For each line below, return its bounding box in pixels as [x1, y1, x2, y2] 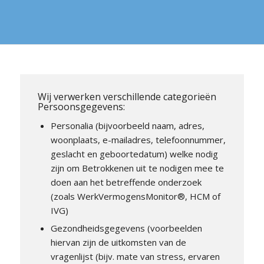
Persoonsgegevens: [37, 100, 125, 113]
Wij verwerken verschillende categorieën [37, 90, 216, 103]
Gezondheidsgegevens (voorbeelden [50, 222, 202, 234]
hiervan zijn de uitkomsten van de [50, 236, 186, 248]
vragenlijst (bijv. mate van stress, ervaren [50, 250, 220, 262]
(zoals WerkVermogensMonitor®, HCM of [50, 190, 220, 202]
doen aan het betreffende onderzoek [50, 176, 202, 188]
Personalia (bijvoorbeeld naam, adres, [50, 120, 204, 131]
